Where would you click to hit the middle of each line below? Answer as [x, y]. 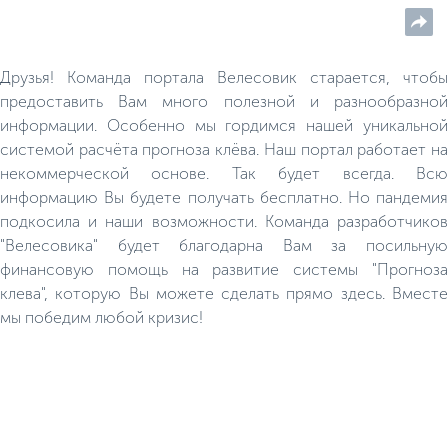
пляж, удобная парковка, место [115, 41]
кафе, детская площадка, [95, 11]
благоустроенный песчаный [107, 26]
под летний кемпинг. [84, 56]
